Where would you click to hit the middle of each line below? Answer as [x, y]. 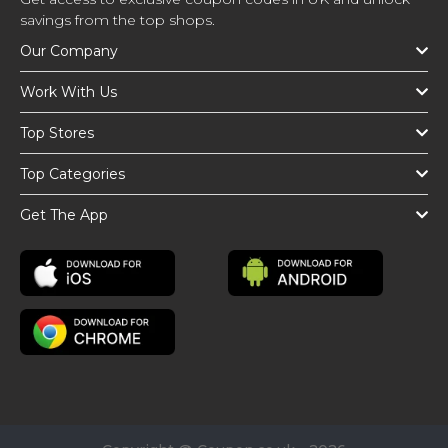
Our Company [69, 51]
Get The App [64, 215]
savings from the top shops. [117, 20]
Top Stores [57, 133]
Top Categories [72, 174]
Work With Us [68, 92]
